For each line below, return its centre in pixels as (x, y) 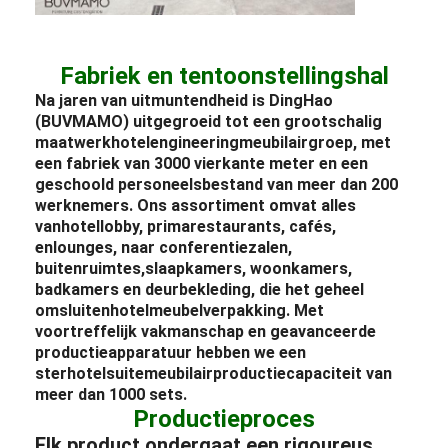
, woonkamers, (297, 268)
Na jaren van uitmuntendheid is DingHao (184, 100)
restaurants (236, 226)
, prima (165, 226)
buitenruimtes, (90, 268)
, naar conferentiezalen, (203, 247)
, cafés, (309, 226)
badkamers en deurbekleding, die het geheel (200, 289)
